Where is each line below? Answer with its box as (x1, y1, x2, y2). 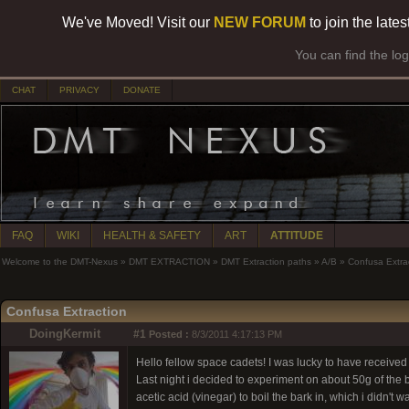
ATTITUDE (270, 229, 323, 242)
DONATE (123, 85, 161, 95)
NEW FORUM (214, 15, 306, 30)
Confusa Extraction (6, 304, 127, 319)
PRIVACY (59, 85, 100, 95)
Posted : (149, 329, 189, 340)
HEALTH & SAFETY (103, 229, 201, 242)
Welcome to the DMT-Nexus (2, 257, 118, 267)
